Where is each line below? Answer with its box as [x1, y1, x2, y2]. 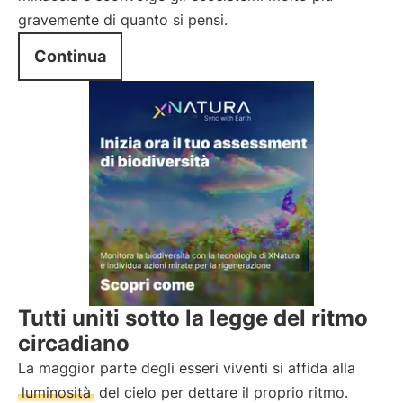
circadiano [18, 330, 130, 356]
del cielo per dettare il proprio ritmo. [94, 383, 348, 401]
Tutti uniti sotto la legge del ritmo [18, 305, 368, 331]
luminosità [22, 383, 91, 401]
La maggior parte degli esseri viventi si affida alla [18, 359, 355, 377]
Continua [34, 47, 106, 66]
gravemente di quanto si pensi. [18, 11, 228, 29]
